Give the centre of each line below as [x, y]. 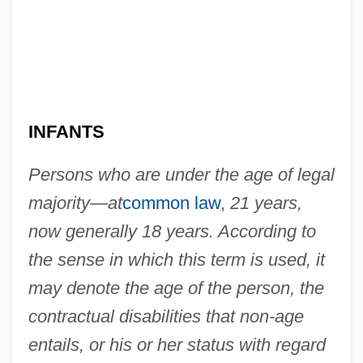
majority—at [75, 203]
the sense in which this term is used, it [176, 259]
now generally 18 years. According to [172, 231]
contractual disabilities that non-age [166, 316]
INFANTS [66, 131]
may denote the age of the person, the [176, 288]
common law [171, 203]
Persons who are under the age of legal [181, 174]
